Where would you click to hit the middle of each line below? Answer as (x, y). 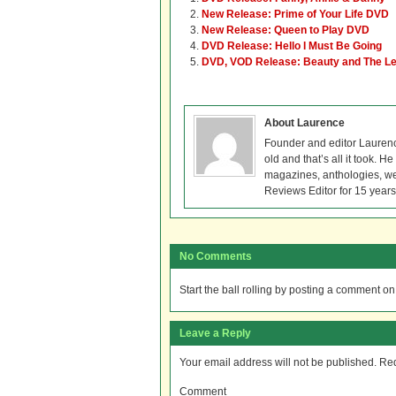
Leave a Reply (215, 333)
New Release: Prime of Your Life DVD (295, 14)
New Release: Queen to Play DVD (286, 30)
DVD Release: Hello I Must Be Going (292, 46)
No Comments (216, 256)
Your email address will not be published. (278, 362)
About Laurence (305, 123)
